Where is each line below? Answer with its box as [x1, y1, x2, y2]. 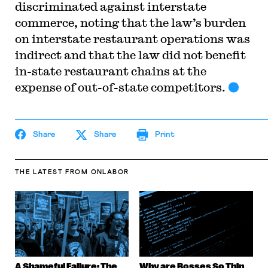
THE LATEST [14, 169, 63, 175]
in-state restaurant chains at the [14, 64, 206, 78]
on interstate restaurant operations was [14, 32, 250, 45]
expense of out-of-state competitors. [14, 80, 226, 94]
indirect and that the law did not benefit [14, 48, 246, 62]
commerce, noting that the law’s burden [14, 16, 246, 29]
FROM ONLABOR [65, 169, 129, 175]
